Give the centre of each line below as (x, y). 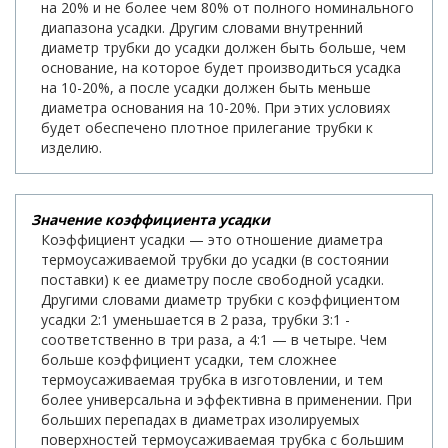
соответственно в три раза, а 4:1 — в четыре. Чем (214, 340)
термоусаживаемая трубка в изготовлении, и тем (212, 380)
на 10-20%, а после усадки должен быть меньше (206, 88)
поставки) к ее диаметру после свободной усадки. (212, 280)
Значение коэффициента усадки (150, 220)
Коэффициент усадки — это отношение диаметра (212, 240)
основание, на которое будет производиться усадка (221, 68)
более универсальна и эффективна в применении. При (226, 400)
